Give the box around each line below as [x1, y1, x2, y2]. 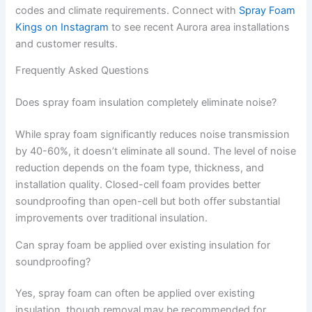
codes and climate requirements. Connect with [15, 3, 240, 17]
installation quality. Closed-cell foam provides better [15, 178, 261, 192]
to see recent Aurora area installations [109, 20, 290, 33]
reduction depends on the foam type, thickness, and [15, 162, 265, 175]
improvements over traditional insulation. [15, 212, 208, 225]
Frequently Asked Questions [15, 64, 150, 77]
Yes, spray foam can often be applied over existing [15, 287, 256, 300]
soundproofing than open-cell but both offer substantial [15, 195, 281, 208]
